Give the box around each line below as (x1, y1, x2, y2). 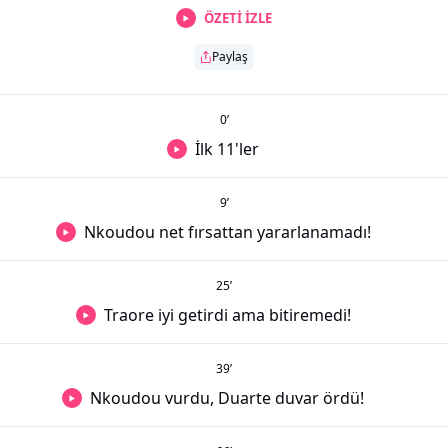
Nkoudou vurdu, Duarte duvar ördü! (90, 387, 364, 409)
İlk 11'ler (195, 138, 259, 160)
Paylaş (212, 48, 248, 65)
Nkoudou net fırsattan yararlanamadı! (83, 221, 371, 243)
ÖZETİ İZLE (204, 8, 272, 27)
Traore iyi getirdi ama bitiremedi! (103, 304, 351, 326)
